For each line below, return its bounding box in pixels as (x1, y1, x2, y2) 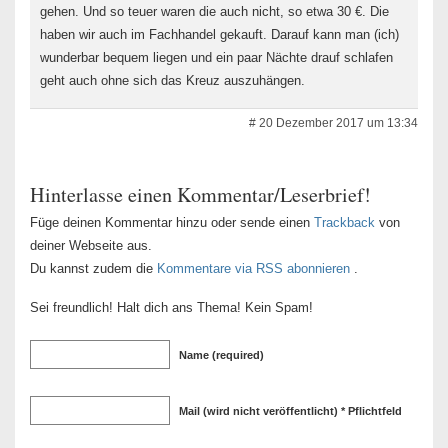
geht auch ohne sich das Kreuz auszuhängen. (40, 72, 305, 88)
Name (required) (179, 348, 264, 361)
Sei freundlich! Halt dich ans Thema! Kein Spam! (30, 299, 313, 315)
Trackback (314, 214, 375, 230)
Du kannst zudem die (30, 260, 157, 276)
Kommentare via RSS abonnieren (157, 260, 350, 276)
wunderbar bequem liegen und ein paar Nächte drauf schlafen (40, 49, 393, 65)
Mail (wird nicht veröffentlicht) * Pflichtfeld (179, 404, 402, 417)
